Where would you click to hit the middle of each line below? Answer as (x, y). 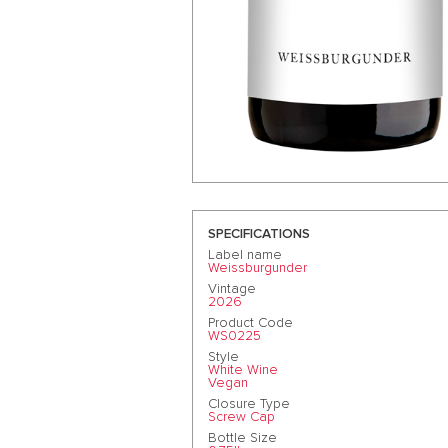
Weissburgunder (257, 267)
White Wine (243, 369)
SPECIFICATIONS (259, 233)
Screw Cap (241, 416)
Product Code (250, 322)
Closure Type (249, 403)
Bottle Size (242, 437)
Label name (245, 254)
